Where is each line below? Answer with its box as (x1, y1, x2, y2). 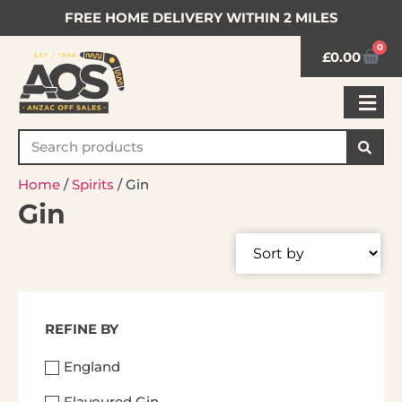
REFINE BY (45, 320, 118, 337)
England (64, 358, 120, 375)
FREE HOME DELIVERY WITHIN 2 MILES (64, 9, 338, 26)
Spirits (72, 176, 114, 193)
